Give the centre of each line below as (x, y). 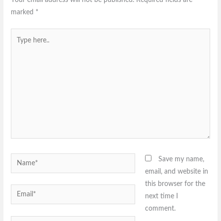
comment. (160, 209)
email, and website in (176, 172)
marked (23, 12)
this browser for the (175, 184)
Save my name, (181, 160)
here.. (19, 47)
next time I (161, 197)
